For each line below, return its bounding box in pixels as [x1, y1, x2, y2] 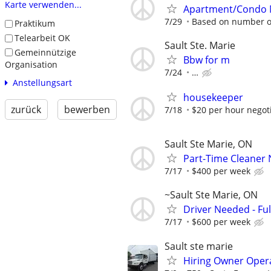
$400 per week [192, 165, 250, 177]
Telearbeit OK [14, 31, 70, 44]
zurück [11, 103, 42, 117]
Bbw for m [183, 53, 230, 67]
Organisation [4, 59, 57, 71]
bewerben [64, 103, 110, 117]
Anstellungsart [12, 77, 72, 89]
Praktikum [14, 18, 55, 30]
